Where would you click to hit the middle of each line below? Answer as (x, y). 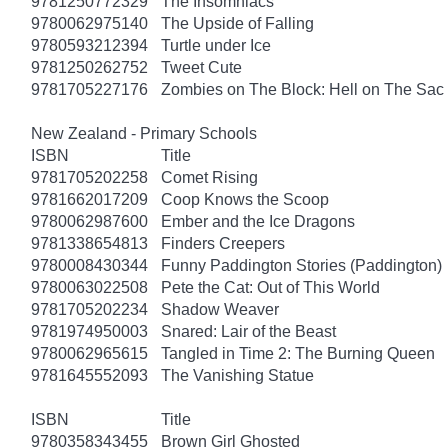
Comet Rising (209, 177)
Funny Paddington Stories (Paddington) (301, 265)
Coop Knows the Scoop (245, 199)
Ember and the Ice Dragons (258, 221)
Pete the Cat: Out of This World (270, 287)
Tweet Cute (201, 67)
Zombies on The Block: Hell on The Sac (302, 89)
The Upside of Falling (237, 23)
